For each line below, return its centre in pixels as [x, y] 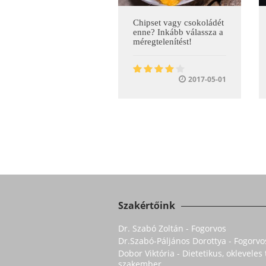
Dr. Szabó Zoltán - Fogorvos [172, 229]
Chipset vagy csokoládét [178, 23]
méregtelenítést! [162, 42]
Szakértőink [147, 206]
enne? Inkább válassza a [178, 32]
